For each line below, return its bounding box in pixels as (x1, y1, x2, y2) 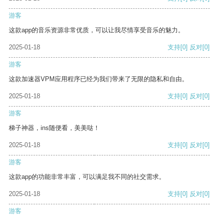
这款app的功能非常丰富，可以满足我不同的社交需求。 (9, 173, 165, 181)
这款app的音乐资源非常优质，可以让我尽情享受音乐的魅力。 (9, 26, 184, 34)
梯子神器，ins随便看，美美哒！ (9, 124, 100, 132)
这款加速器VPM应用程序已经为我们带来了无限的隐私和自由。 (9, 75, 188, 83)
